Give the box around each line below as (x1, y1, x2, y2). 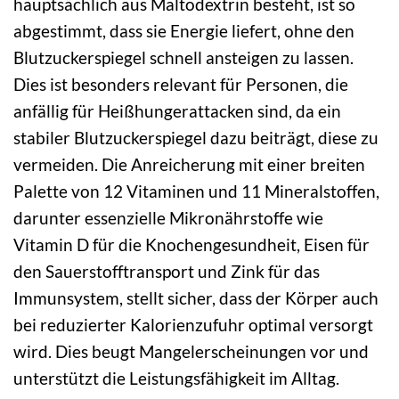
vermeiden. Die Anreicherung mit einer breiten (13, 154, 365, 175)
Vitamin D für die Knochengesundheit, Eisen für (13, 234, 370, 256)
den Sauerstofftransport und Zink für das (13, 261, 320, 282)
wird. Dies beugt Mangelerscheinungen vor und (13, 341, 369, 362)
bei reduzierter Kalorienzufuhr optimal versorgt (13, 314, 373, 336)
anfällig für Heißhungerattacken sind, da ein (13, 101, 341, 122)
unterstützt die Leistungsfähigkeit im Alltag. (13, 368, 339, 389)
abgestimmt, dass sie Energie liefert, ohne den (13, 20, 354, 42)
